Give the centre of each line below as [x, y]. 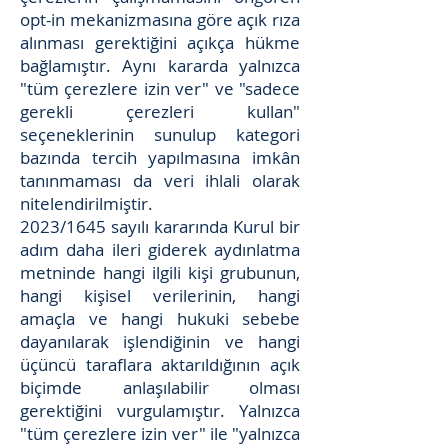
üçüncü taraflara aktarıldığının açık [160, 364]
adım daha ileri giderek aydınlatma [160, 249]
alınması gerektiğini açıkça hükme [160, 42]
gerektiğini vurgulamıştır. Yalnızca [160, 410]
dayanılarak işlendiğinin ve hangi [160, 341]
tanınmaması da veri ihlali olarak [160, 180]
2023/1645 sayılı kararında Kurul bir [160, 226]
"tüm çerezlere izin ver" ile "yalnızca [160, 433]
